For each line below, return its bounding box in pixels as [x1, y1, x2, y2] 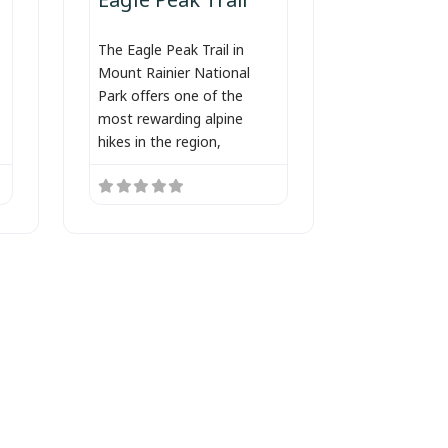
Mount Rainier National [97, 58, 250, 84]
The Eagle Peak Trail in [97, 35, 244, 61]
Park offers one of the [97, 81, 243, 107]
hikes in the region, [97, 127, 221, 153]
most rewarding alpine [97, 104, 243, 130]
